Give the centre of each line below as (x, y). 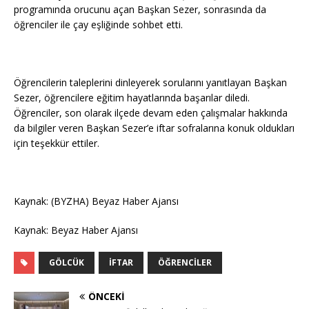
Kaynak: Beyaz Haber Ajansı (76, 230)
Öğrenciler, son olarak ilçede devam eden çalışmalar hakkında (151, 112)
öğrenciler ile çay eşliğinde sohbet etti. (98, 24)
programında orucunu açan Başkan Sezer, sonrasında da (140, 9)
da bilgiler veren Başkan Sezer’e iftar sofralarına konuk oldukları (154, 128)
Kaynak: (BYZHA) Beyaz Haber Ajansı (96, 201)
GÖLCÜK (67, 262)
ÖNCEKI (107, 296)
